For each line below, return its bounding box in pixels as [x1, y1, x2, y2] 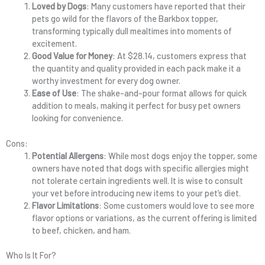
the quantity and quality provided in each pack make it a [31, 62, 241, 73]
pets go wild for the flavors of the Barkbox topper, [31, 12, 218, 24]
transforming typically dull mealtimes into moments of [31, 25, 232, 36]
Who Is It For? [6, 250, 56, 261]
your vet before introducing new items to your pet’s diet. [31, 187, 241, 198]
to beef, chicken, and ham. [31, 224, 131, 235]
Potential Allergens [31, 150, 104, 161]
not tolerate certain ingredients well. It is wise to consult [31, 174, 243, 186]
